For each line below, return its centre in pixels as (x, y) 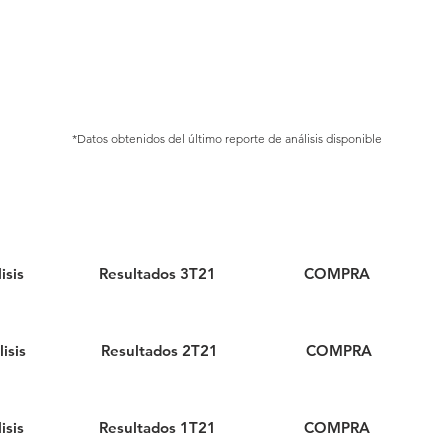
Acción (159, 203)
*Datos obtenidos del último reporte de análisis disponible (227, 138)
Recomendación (339, 203)
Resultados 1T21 (157, 427)
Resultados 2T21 (159, 350)
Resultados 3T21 (157, 273)
